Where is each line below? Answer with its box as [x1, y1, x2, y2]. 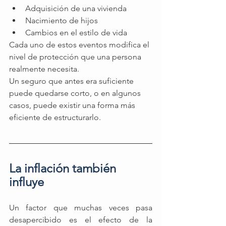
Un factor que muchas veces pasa [9, 203, 152, 213]
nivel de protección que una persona [9, 52, 143, 62]
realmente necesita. [9, 64, 79, 74]
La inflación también [9, 161, 119, 176]
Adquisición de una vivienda [25, 4, 127, 14]
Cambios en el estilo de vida [25, 28, 127, 38]
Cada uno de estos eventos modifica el [9, 40, 151, 50]
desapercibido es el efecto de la [9, 215, 152, 225]
